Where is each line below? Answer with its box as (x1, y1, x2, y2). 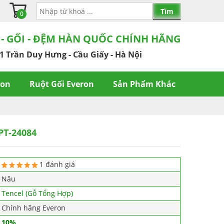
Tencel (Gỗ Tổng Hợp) (1, 188, 73, 198)
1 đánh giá (39, 159, 75, 169)
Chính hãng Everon (1, 202, 65, 212)
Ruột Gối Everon (29, 78, 94, 89)
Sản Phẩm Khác (113, 78, 175, 89)
